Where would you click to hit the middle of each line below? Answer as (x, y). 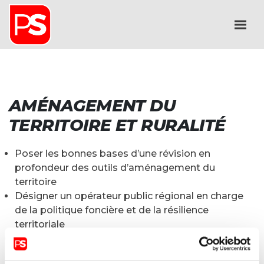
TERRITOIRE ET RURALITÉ (117, 125)
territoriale (40, 224)
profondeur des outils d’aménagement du (115, 168)
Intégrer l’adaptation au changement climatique (129, 238)
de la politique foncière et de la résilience (112, 210)
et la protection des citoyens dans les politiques (129, 253)
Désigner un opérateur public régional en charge (129, 196)
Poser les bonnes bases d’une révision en (113, 154)
